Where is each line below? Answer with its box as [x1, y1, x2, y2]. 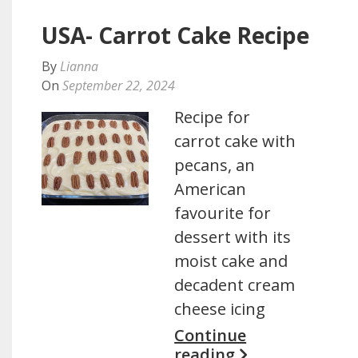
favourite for [174, 202, 272, 224]
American [174, 178, 247, 200]
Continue [174, 324, 247, 346]
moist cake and [174, 250, 288, 272]
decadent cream [174, 274, 296, 296]
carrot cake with [174, 130, 296, 152]
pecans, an [174, 154, 256, 176]
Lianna [60, 58, 98, 75]
